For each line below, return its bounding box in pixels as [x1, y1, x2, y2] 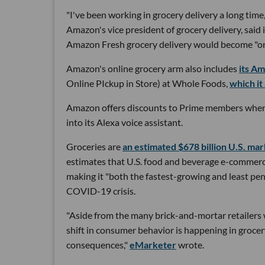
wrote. [176, 238, 204, 250]
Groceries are [66, 140, 122, 152]
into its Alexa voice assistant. [66, 116, 183, 128]
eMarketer [130, 238, 176, 250]
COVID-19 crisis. [66, 185, 135, 196]
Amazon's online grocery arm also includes [66, 62, 239, 74]
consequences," [66, 238, 130, 250]
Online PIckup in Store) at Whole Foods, [66, 77, 230, 89]
